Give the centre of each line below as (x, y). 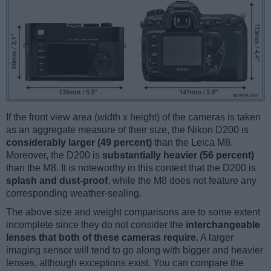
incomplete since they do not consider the (96, 225)
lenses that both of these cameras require (101, 238)
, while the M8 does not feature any (182, 181)
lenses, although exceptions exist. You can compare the (125, 263)
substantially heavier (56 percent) (178, 155)
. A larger (215, 238)
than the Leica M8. (192, 143)
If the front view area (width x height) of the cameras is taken (133, 117)
